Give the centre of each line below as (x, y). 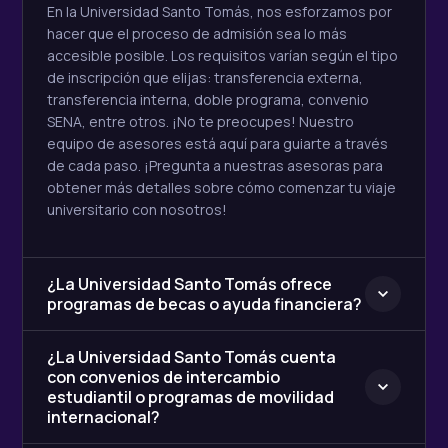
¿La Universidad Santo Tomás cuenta (191, 357)
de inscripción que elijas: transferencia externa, (205, 78)
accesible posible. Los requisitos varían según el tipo (222, 56)
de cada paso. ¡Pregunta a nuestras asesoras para (215, 166)
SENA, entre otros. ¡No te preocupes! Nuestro (200, 122)
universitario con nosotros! (137, 210)
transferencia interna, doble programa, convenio (208, 100)
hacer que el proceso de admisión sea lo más (197, 34)
